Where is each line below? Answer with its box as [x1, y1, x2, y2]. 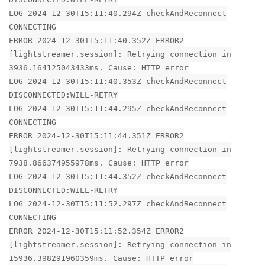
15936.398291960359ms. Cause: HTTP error [9, 253, 193, 263]
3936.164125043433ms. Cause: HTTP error [9, 63, 189, 72]
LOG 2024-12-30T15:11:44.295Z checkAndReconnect [9, 104, 227, 113]
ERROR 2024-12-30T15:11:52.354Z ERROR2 [9, 226, 184, 235]
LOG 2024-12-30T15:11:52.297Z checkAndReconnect [9, 199, 227, 208]
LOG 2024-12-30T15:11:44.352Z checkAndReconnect [9, 172, 227, 181]
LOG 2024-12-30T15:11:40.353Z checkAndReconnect [9, 76, 227, 86]
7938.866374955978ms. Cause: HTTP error [9, 158, 189, 167]
